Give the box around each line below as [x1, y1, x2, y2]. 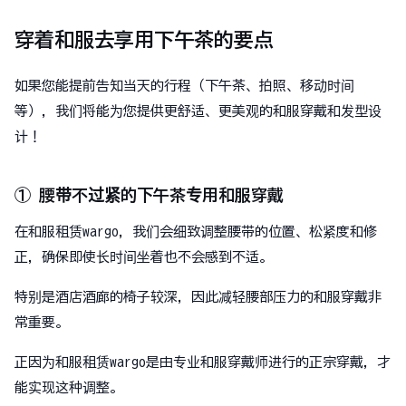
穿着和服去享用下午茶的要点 [14, 29, 274, 50]
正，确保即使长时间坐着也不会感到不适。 [14, 249, 273, 264]
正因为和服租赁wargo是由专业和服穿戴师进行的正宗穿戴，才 [14, 354, 391, 369]
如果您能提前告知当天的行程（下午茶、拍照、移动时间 [14, 78, 354, 92]
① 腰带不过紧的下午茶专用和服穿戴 [14, 186, 284, 203]
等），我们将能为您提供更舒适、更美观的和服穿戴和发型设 [14, 103, 382, 118]
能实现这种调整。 [14, 380, 123, 394]
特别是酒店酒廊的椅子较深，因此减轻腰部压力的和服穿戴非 [14, 289, 382, 304]
